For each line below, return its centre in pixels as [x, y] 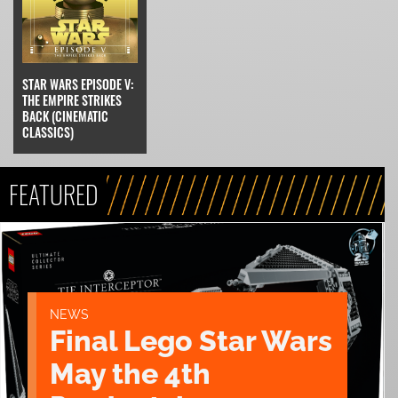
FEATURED [53, 195]
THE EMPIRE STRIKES [72, 100]
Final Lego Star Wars [191, 341]
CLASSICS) [48, 132]
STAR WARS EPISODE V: [78, 84]
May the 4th [130, 374]
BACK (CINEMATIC [65, 116]
